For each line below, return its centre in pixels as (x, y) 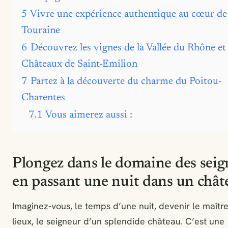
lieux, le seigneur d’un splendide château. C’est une (118, 221)
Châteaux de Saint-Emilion (79, 64)
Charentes (43, 98)
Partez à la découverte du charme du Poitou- (126, 81)
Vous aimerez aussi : (89, 115)
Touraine (41, 31)
